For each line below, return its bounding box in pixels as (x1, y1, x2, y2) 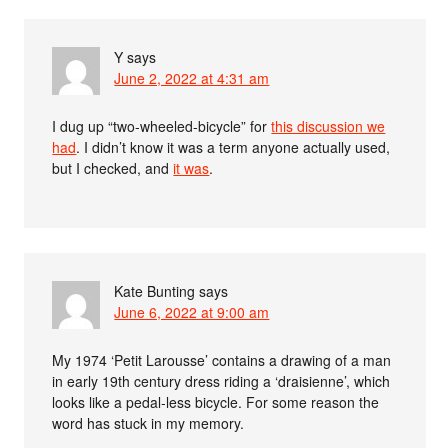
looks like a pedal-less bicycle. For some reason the (52, 391, 380, 412)
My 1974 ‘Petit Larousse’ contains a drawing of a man (52, 349, 392, 370)
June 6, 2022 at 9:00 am (114, 301, 270, 322)
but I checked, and (52, 157, 174, 178)
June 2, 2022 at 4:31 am (114, 67, 270, 88)
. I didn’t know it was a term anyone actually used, (76, 136, 391, 157)
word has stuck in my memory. (52, 412, 245, 433)
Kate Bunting (114, 280, 196, 301)
